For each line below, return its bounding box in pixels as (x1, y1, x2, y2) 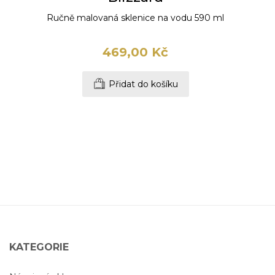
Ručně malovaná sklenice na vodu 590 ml (47, 12, 225, 24)
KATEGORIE (9, 241, 69, 254)
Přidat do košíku (108, 79, 178, 90)
